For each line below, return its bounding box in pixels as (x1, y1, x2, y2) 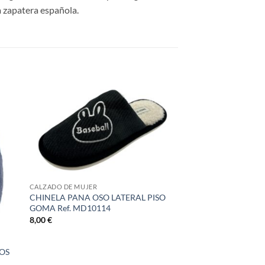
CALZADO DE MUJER (29, 183, 98, 191)
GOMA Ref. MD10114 (29, 203, 111, 214)
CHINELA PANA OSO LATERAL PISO (29, 192, 166, 203)
